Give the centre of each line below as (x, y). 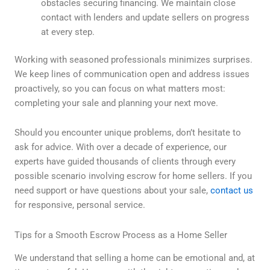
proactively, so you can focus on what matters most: (120, 88)
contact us (232, 191)
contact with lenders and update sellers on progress (145, 17)
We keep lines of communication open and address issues (132, 74)
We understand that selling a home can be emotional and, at (135, 258)
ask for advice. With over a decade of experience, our (121, 147)
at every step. (67, 32)
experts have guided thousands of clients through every (125, 162)
